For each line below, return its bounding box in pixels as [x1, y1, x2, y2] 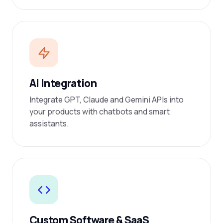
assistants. [29, 118, 69, 129]
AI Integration [29, 76, 97, 90]
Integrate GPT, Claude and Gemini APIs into [29, 94, 184, 105]
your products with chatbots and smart [29, 106, 170, 117]
